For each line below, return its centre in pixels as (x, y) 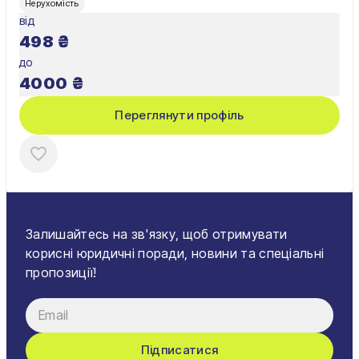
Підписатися (179, 349)
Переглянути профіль (179, 115)
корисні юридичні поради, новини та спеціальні (175, 253)
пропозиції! (61, 272)
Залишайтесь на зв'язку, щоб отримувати (157, 234)
